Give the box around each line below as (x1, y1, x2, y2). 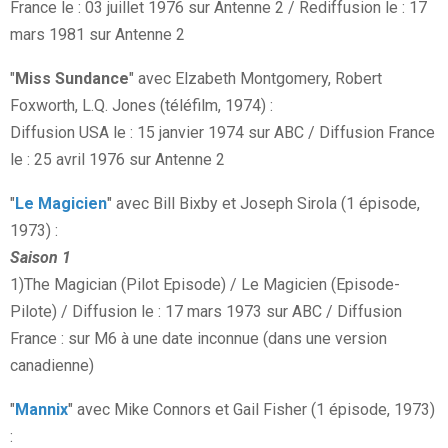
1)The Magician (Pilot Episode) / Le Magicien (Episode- (10, 275, 400, 295)
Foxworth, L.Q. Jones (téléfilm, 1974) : (10, 96, 273, 116)
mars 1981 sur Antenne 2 (10, 25, 185, 45)
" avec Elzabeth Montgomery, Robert (129, 69, 382, 89)
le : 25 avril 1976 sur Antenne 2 (10, 150, 225, 170)
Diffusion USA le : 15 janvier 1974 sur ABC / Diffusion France (10, 123, 435, 143)
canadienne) (10, 356, 94, 376)
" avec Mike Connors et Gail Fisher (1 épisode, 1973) (68, 400, 435, 420)
